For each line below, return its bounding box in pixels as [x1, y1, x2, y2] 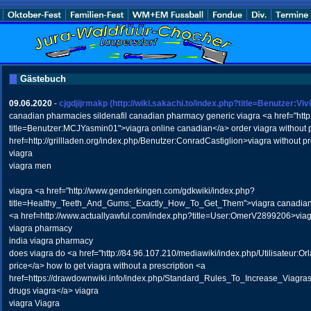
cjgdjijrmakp [58, 99, 108, 108]
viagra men [8, 161, 51, 171]
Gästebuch [19, 74, 66, 84]
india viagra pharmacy [8, 236, 93, 246]
